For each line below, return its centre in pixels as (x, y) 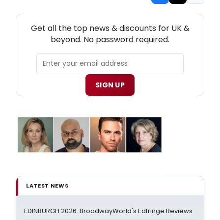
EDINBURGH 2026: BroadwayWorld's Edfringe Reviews (108, 211)
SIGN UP (110, 85)
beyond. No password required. (110, 39)
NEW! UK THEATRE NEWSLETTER (110, 18)
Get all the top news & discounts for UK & (110, 28)
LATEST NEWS (47, 185)
